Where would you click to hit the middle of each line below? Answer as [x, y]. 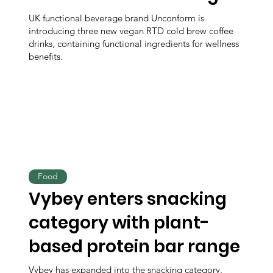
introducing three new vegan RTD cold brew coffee [131, 30]
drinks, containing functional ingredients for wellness [134, 43]
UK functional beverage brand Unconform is [117, 18]
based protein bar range [135, 246]
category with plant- [119, 222]
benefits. [46, 56]
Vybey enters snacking [128, 199]
